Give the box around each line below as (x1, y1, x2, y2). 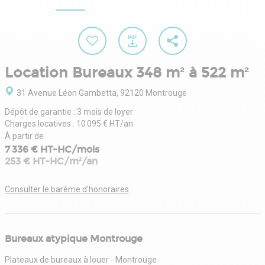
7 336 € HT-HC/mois (5, 143, 99, 155)
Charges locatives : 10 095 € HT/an (5, 118, 133, 128)
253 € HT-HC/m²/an (5, 155, 98, 167)
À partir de (5, 131, 44, 141)
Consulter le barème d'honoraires (5, 184, 129, 194)
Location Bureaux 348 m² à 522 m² (5, 64, 249, 81)
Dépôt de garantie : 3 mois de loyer (5, 106, 133, 117)
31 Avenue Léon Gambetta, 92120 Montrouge (17, 88, 187, 98)
